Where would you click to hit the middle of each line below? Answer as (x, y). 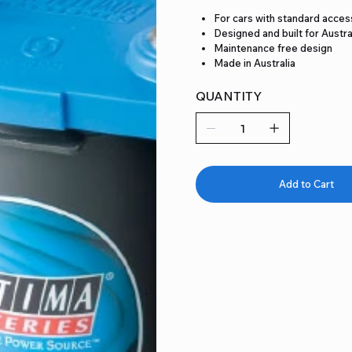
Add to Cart (307, 183)
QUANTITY (229, 95)
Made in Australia (255, 62)
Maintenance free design (273, 48)
